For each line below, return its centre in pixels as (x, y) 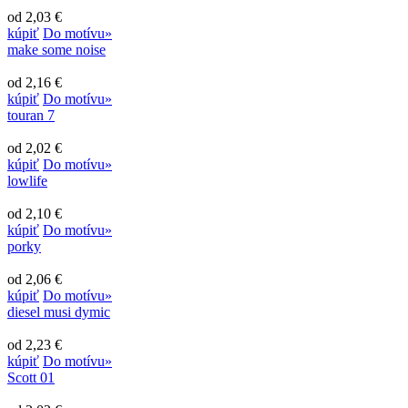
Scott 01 (31, 377)
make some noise (56, 49)
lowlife (27, 180)
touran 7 (31, 115)
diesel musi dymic (59, 311)
